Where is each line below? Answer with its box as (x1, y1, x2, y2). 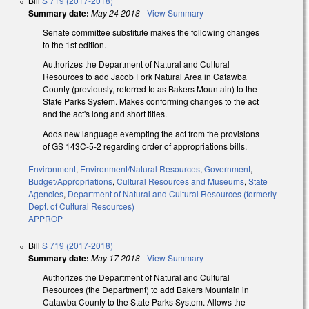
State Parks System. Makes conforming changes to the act (43, 95, 259, 108)
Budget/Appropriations (28, 175, 112, 187)
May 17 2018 (91, 251, 140, 263)
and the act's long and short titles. (43, 108, 167, 120)
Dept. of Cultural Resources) (28, 199, 134, 212)
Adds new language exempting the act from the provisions (43, 128, 259, 140)
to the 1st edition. (43, 38, 106, 50)
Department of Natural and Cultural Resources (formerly (68, 187, 277, 199)
